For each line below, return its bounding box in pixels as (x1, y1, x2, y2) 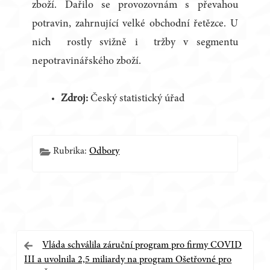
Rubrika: (53, 146, 90, 157)
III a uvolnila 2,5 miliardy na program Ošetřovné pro (24, 255, 232, 265)
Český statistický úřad (90, 93, 185, 105)
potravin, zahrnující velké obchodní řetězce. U (32, 19, 238, 30)
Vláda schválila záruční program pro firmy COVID (42, 240, 242, 251)
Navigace (16, 234, 84, 254)
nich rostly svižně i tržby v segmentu (32, 37, 238, 49)
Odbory (89, 146, 120, 157)
